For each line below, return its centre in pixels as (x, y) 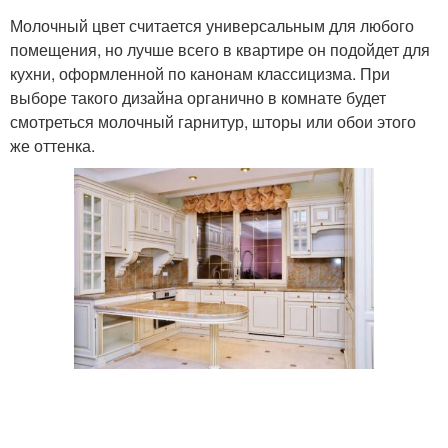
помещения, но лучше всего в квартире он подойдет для (220, 49)
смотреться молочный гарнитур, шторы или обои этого (213, 121)
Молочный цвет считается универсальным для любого (212, 25)
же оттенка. (52, 145)
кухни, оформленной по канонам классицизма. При (200, 73)
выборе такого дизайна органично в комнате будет (198, 97)
